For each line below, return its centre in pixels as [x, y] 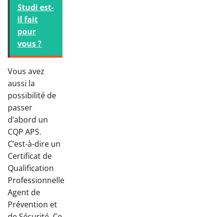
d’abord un [28, 120]
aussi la [21, 84]
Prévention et [32, 205]
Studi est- [36, 8]
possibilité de [32, 96]
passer [20, 108]
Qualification [31, 168]
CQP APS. [24, 132]
